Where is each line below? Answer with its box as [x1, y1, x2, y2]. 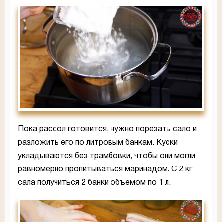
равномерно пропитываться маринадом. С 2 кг [18, 166, 192, 173]
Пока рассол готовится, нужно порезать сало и [18, 125, 197, 133]
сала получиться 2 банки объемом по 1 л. [18, 179, 171, 186]
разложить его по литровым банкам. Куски [18, 139, 178, 146]
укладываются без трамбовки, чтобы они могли [18, 152, 195, 160]
